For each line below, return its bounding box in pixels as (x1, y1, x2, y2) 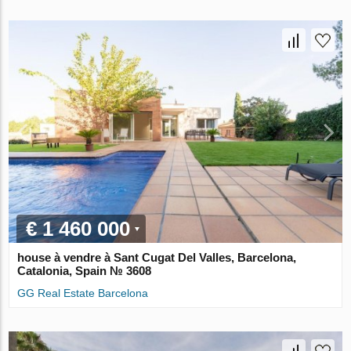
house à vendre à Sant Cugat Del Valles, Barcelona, (17, 250, 297, 264)
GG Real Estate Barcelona (17, 286, 149, 299)
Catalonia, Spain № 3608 (17, 263, 152, 277)
